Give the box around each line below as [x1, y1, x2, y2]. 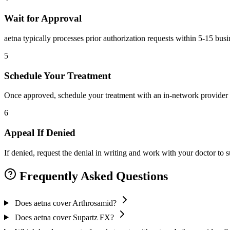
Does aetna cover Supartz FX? [14, 213, 114, 222]
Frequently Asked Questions [16, 169, 168, 183]
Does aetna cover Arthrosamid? [14, 198, 117, 207]
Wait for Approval [4, 13, 82, 24]
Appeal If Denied [4, 127, 75, 139]
